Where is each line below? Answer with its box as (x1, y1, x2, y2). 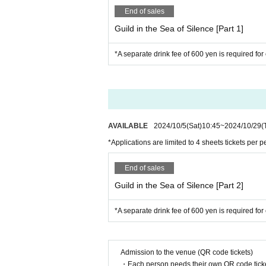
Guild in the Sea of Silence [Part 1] (115, 24, 243, 33)
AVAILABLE (108, 122, 148, 130)
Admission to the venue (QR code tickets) (121, 248, 253, 256)
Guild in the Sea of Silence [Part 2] (115, 180, 243, 190)
